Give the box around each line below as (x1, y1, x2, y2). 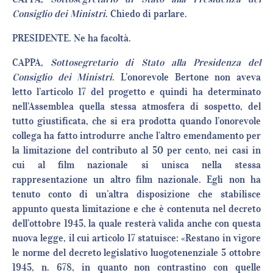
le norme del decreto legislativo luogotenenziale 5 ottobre (12, 246, 261, 259)
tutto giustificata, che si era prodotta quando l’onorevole (12, 115, 261, 127)
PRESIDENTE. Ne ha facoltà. (12, 32, 131, 44)
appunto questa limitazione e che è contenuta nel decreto (12, 202, 261, 215)
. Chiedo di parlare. (105, 7, 187, 20)
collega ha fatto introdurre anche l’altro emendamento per (12, 129, 261, 142)
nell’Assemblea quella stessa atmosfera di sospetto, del (12, 100, 261, 113)
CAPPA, (12, 56, 51, 69)
